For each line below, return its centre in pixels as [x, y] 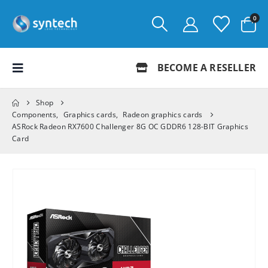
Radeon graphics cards [163, 115]
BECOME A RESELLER [205, 68]
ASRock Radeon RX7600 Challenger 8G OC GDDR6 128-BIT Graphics [130, 127]
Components [34, 115]
